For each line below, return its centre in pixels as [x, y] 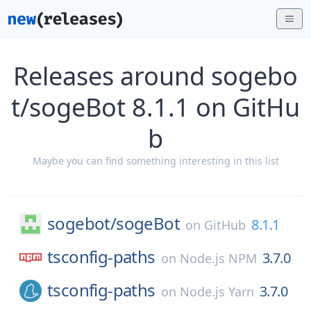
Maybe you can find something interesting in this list [155, 161]
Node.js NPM [218, 258]
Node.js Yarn [217, 292]
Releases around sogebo [155, 76]
